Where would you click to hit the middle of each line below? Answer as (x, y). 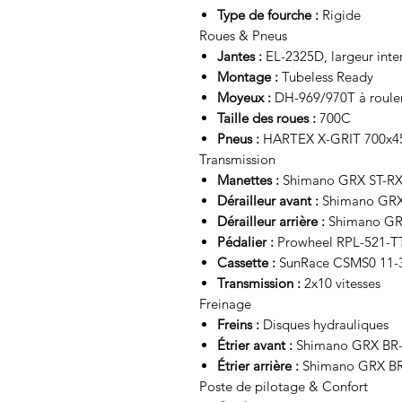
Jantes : (240, 57)
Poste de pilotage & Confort (284, 387)
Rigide (340, 15)
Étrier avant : (255, 345)
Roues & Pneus (243, 36)
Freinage (225, 304)
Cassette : (246, 263)
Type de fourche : (268, 15)
